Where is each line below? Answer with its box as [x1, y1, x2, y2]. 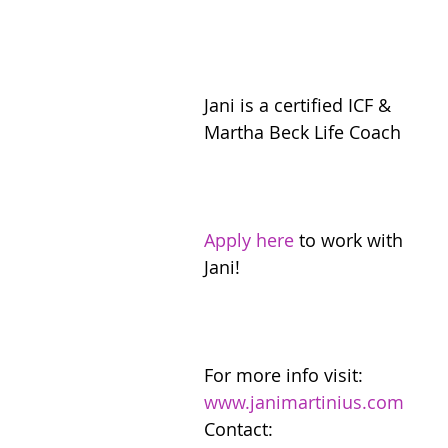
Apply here [204, 227, 294, 252]
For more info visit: [204, 362, 368, 387]
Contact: [204, 416, 278, 441]
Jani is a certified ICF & [204, 92, 396, 117]
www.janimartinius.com [204, 389, 404, 414]
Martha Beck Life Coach [204, 119, 401, 144]
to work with [294, 227, 408, 252]
